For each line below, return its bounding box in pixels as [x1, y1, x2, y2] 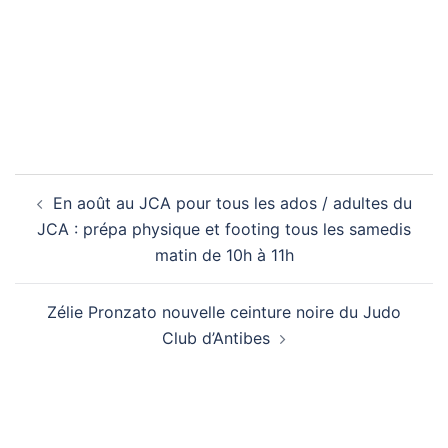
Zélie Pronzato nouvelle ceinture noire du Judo [47, 302, 401, 322]
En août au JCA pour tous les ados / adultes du [52, 193, 412, 213]
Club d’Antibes [162, 328, 270, 348]
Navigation [14, 172, 140, 201]
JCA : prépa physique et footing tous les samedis [37, 219, 411, 239]
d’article [14, 200, 107, 229]
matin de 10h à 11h [154, 245, 294, 265]
